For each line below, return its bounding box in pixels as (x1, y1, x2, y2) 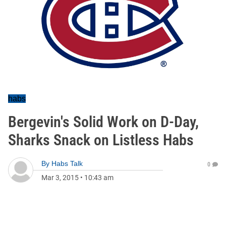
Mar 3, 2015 (41, 174, 79, 182)
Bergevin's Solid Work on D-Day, (8, 113, 199, 131)
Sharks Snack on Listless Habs (8, 131, 194, 149)
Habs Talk (51, 159, 83, 167)
